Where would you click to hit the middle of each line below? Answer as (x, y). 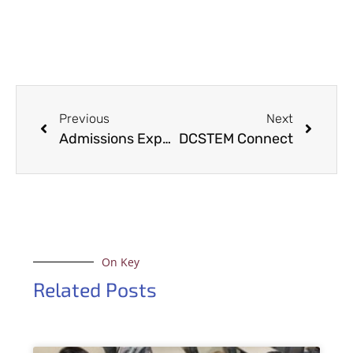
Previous (84, 118)
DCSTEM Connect (236, 138)
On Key (121, 262)
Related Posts (95, 289)
